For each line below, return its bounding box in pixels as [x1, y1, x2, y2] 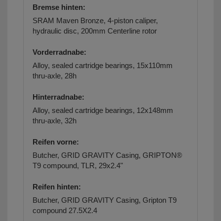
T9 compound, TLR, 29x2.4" [33, 161, 123, 170]
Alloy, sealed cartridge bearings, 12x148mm [33, 106, 173, 115]
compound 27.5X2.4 [33, 206, 97, 215]
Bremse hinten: [33, 3, 85, 12]
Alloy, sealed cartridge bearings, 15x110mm [33, 61, 173, 70]
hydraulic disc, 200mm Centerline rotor [33, 27, 157, 36]
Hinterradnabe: [33, 93, 84, 102]
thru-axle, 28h [33, 72, 76, 80]
